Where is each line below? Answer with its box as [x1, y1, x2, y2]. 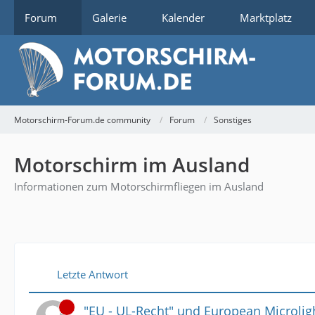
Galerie [92, 11, 127, 25]
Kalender [162, 11, 205, 25]
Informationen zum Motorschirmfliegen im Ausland [14, 179, 264, 193]
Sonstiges [214, 113, 252, 126]
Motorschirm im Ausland [14, 151, 250, 178]
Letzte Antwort [57, 266, 128, 281]
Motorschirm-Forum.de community [14, 113, 150, 126]
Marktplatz [240, 11, 292, 25]
